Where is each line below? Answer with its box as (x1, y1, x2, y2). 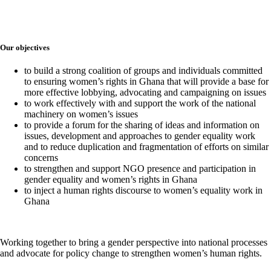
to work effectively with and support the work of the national (24, 97, 256, 108)
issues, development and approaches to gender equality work (24, 130, 255, 141)
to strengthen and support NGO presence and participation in (24, 163, 256, 174)
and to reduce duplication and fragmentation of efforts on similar (24, 141, 269, 152)
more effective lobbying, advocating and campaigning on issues (24, 87, 266, 97)
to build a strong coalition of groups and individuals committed (24, 65, 263, 76)
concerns (24, 152, 58, 163)
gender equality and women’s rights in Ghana (24, 174, 197, 184)
